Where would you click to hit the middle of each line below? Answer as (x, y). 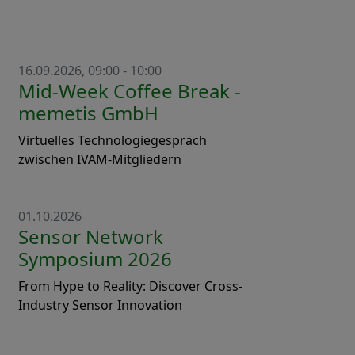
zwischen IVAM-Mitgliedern (100, 159)
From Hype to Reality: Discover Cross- (130, 286)
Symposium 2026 (95, 258)
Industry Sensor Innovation (100, 305)
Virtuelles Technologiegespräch (113, 140)
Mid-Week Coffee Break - (130, 90)
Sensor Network (91, 236)
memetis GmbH (88, 113)
